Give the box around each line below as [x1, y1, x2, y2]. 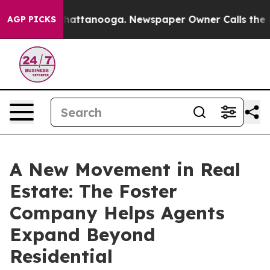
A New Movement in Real [10, 158, 240, 181]
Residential [10, 245, 113, 268]
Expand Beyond [10, 223, 155, 246]
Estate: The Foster [10, 180, 177, 202]
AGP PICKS [7, 14, 56, 25]
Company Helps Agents [10, 201, 225, 224]
